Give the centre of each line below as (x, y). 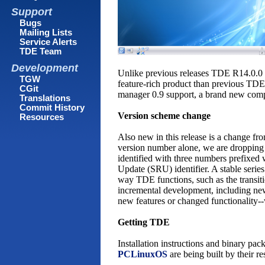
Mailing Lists (46, 33)
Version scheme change (164, 116)
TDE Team (41, 52)
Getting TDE (144, 222)
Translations (45, 98)
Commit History (52, 107)
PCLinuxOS (143, 254)
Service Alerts (49, 42)
